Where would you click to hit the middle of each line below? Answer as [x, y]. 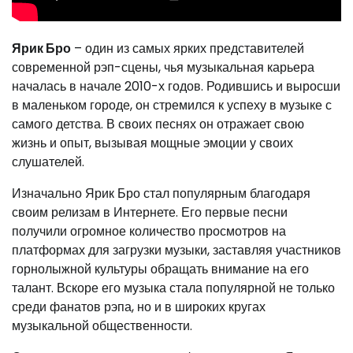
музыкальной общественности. [102, 326]
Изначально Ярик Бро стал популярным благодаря [161, 193]
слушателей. [48, 162]
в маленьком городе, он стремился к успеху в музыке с [172, 105]
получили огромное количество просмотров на [149, 231]
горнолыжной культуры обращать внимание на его [160, 269]
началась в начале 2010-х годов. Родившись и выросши [176, 86]
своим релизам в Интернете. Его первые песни [150, 212]
